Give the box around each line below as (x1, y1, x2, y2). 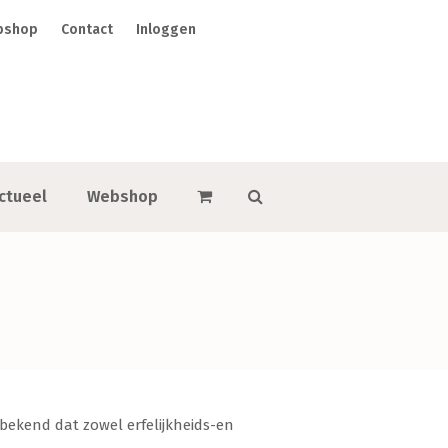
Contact (61, 21, 114, 38)
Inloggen (136, 21, 197, 38)
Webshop (86, 187, 158, 206)
